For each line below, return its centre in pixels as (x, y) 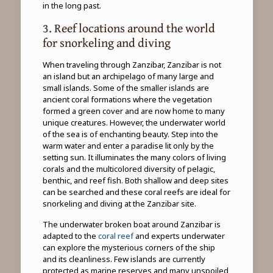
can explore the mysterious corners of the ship (129, 247)
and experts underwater (179, 236)
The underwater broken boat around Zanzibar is (131, 224)
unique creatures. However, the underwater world (134, 122)
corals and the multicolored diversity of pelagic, (129, 168)
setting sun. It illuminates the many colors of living (134, 157)
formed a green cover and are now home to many (133, 111)
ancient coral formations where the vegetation (127, 99)
